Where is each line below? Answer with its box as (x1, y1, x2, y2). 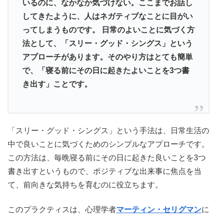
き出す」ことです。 (22, 80, 92, 89)
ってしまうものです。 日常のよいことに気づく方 (22, 26, 195, 34)
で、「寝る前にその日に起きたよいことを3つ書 (22, 66, 189, 75)
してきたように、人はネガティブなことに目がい (22, 12, 193, 21)
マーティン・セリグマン (116, 205, 201, 214)
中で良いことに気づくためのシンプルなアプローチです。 (8, 140, 209, 149)
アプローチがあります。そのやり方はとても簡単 (22, 53, 193, 62)
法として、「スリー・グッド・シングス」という (22, 39, 193, 48)
